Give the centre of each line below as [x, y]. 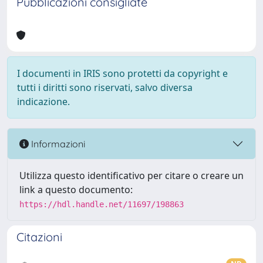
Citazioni [39, 237]
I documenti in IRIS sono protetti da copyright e [122, 73]
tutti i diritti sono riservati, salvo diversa [105, 87]
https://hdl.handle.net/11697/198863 [102, 204]
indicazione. [43, 102]
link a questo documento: [76, 190]
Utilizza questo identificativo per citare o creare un [131, 176]
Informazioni [57, 144]
